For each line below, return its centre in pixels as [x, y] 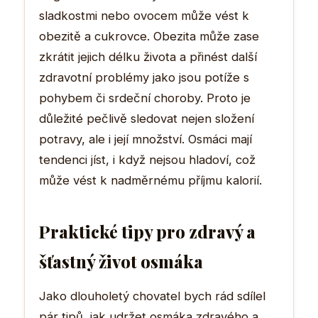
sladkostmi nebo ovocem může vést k [144, 15]
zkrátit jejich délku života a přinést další [148, 56]
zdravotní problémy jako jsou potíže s [144, 77]
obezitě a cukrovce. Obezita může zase [149, 36]
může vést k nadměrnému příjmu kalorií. [150, 180]
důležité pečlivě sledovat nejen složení [147, 118]
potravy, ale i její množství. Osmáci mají [146, 139]
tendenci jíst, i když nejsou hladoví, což [147, 159]
